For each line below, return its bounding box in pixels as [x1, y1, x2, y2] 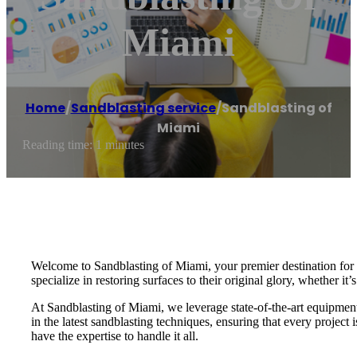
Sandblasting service [70, 99, 216, 118]
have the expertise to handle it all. [31, 328, 198, 343]
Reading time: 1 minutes [22, 138, 144, 152]
